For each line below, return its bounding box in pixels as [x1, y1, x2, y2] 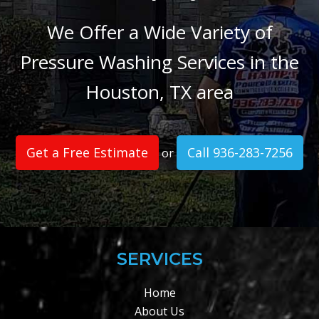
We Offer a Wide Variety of [46, 19, 273, 46]
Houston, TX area [85, 79, 234, 105]
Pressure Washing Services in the [20, 49, 299, 75]
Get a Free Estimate [26, 144, 148, 162]
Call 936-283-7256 [187, 144, 293, 162]
